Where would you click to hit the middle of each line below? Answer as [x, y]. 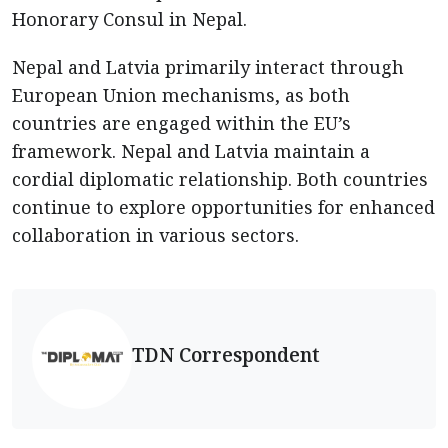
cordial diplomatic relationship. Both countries [220, 178]
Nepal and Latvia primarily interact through [208, 66]
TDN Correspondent [226, 355]
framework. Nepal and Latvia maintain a [191, 150]
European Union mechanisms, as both [181, 94]
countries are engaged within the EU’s [181, 122]
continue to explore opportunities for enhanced [223, 206]
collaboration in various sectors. [155, 234]
